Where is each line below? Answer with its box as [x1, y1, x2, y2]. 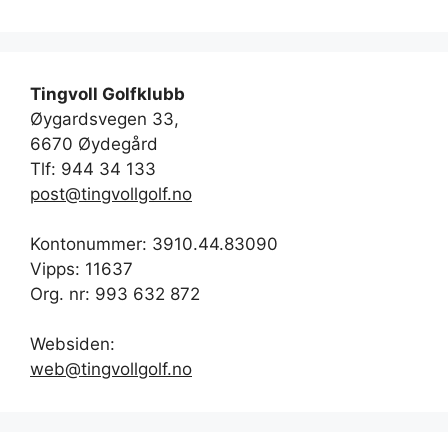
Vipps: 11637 [30, 258, 133, 279]
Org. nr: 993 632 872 [30, 283, 200, 304]
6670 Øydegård [30, 133, 158, 154]
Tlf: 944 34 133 [30, 158, 156, 179]
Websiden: [30, 333, 115, 354]
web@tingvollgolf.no [30, 358, 192, 379]
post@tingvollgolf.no [30, 183, 192, 204]
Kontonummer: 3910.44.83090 [30, 233, 278, 254]
